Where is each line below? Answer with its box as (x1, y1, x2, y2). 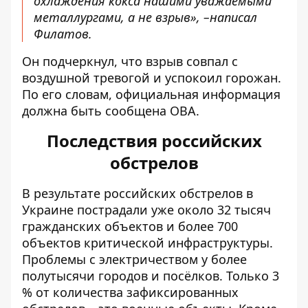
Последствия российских (46, 129, 262, 152)
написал (210, 9, 257, 25)
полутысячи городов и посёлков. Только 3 (22, 267, 279, 284)
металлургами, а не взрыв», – (34, 9, 210, 25)
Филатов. (34, 25, 92, 42)
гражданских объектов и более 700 (22, 218, 238, 234)
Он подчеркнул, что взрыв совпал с (22, 53, 238, 69)
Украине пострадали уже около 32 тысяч (22, 201, 271, 218)
